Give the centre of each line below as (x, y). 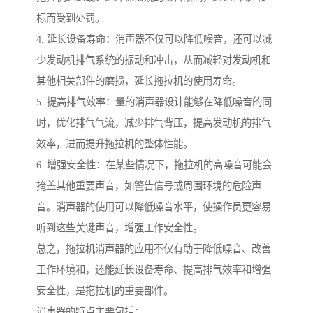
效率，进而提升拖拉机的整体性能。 (115, 144)
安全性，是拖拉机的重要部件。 (105, 291)
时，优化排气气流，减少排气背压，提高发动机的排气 (154, 123)
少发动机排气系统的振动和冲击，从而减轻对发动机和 (154, 60)
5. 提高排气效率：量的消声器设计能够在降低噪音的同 (154, 102)
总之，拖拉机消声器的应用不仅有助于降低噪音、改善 (154, 249)
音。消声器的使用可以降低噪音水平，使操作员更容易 (154, 207)
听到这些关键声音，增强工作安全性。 (119, 228)
